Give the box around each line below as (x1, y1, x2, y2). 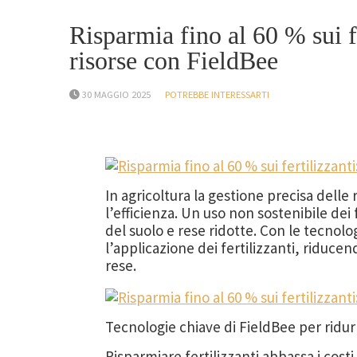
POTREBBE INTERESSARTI (165, 88, 269, 100)
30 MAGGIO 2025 (82, 88, 151, 100)
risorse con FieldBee (69, 46, 278, 75)
